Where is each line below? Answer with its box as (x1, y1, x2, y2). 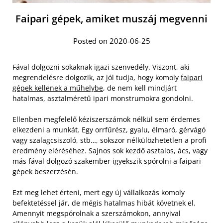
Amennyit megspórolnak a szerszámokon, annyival (12, 208, 181, 218)
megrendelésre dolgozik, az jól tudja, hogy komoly (12, 72, 181, 82)
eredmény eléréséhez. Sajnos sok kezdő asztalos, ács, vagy (12, 145, 208, 155)
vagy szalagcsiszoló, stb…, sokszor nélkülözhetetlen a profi (12, 135, 206, 145)
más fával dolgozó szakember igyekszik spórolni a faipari (12, 156, 201, 166)
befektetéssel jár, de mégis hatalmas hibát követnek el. (12, 198, 196, 208)
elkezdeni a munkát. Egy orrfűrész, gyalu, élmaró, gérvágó (12, 124, 206, 134)
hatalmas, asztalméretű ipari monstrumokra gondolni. (12, 93, 193, 103)
